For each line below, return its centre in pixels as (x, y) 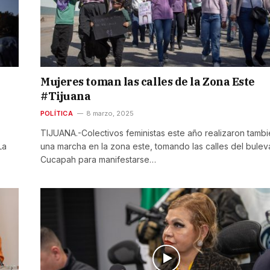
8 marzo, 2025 (110, 113)
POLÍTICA (57, 113)
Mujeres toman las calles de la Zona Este (148, 81)
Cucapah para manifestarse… (98, 159)
